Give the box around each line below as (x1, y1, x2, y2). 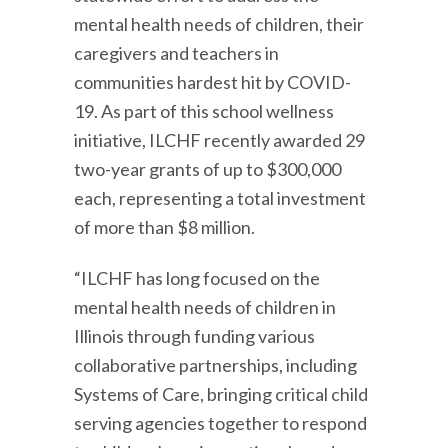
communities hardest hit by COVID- (74, 70, 351, 93)
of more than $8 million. (74, 215, 258, 238)
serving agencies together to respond (74, 411, 367, 434)
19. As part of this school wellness (74, 99, 334, 122)
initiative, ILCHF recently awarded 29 (74, 128, 365, 151)
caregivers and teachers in (74, 41, 279, 64)
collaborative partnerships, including (74, 353, 357, 376)
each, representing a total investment (74, 186, 366, 209)
